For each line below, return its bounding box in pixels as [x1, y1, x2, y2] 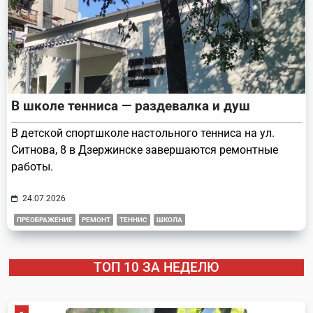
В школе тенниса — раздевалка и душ [11, 97, 250, 114]
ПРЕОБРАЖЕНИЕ [17, 215, 73, 224]
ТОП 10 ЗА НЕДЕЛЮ [94, 259, 219, 275]
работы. [11, 159, 53, 173]
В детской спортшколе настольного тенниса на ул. [11, 126, 275, 140]
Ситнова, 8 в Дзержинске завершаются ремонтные [11, 143, 278, 156]
